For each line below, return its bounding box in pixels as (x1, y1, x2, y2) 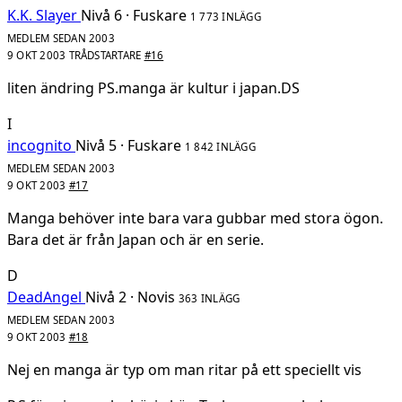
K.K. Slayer (7, 5, 77, 26)
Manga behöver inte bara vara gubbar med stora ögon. (7, 208, 383, 229)
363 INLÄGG (179, 292, 240, 306)
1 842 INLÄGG (185, 140, 256, 154)
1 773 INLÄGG (190, 10, 261, 24)
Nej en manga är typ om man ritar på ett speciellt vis (7, 360, 362, 380)
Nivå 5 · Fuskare (75, 135, 181, 156)
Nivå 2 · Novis (85, 287, 175, 308)
